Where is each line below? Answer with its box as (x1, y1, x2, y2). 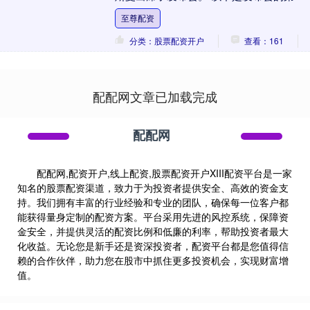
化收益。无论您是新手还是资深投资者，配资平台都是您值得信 (17, 239, 289, 253)
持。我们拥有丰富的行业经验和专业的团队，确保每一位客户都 (17, 195, 289, 210)
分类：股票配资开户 (129, 35, 204, 47)
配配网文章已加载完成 (93, 87, 217, 106)
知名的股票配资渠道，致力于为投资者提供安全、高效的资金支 (17, 181, 289, 195)
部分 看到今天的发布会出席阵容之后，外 (114, 3, 304, 19)
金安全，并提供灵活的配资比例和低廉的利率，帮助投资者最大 (17, 224, 289, 239)
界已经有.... (114, 19, 167, 34)
